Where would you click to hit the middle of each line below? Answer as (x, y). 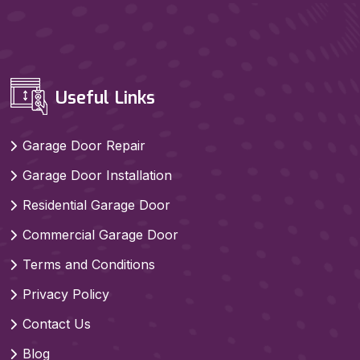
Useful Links (103, 97)
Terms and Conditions (89, 264)
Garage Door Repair (84, 145)
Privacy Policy (66, 294)
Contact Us (57, 323)
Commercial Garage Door (100, 234)
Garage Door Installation (97, 175)
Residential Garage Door (96, 205)
